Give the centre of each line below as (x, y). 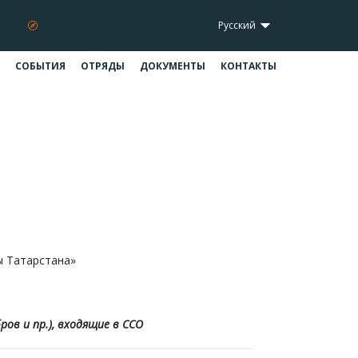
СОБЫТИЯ (40, 66)
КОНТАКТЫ (249, 66)
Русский (239, 25)
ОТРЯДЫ (103, 66)
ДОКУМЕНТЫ (173, 66)
